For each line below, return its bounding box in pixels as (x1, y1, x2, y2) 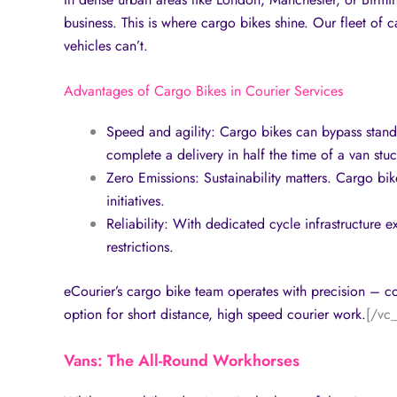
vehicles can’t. (64, 35, 152, 56)
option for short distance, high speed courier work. (64, 304, 366, 325)
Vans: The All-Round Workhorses (64, 348, 300, 372)
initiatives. (106, 191, 169, 212)
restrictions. (106, 237, 178, 258)
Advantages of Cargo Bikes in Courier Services (64, 81, 343, 102)
